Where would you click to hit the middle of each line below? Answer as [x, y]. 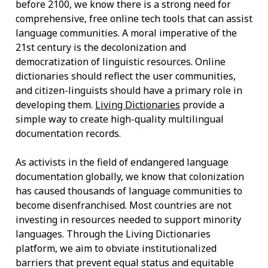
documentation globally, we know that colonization [130, 177]
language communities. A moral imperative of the [126, 33]
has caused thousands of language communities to [129, 191]
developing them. [55, 105]
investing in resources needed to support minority [128, 220]
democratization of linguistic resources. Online [121, 62]
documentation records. [69, 134]
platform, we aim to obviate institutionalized [116, 249]
